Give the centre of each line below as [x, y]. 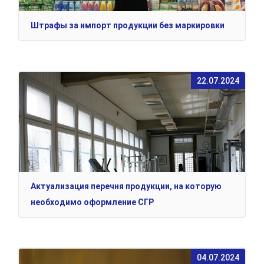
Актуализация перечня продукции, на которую [126, 187]
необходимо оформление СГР [92, 202]
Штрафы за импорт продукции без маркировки [128, 26]
